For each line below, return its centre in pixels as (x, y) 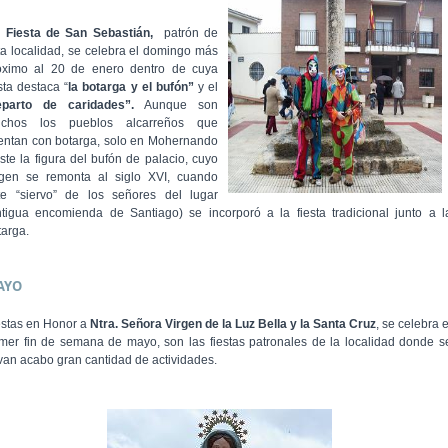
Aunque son (181, 105)
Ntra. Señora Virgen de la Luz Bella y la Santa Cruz (233, 324)
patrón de (188, 33)
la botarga (97, 87)
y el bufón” (162, 87)
